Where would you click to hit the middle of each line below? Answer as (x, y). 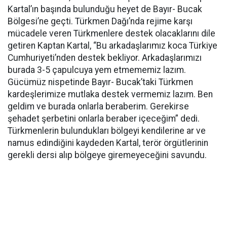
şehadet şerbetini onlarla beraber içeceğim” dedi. (104, 119)
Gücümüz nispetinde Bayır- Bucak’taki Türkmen (100, 82)
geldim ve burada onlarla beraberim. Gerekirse (98, 106)
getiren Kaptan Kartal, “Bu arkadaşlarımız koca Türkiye (112, 46)
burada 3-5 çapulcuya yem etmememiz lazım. (97, 70)
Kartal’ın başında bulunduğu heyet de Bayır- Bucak (105, 9)
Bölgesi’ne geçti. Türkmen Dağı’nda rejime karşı (100, 21)
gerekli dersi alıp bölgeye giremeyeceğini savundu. (107, 155)
